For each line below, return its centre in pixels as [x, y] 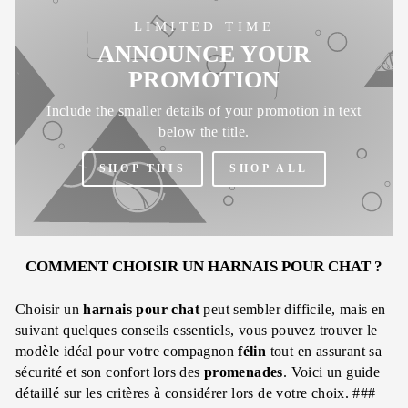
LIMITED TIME [204, 26]
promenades [243, 372]
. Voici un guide [331, 372]
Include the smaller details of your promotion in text [204, 111]
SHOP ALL [270, 168]
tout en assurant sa [324, 351]
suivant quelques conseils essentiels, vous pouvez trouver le [197, 330]
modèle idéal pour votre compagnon [127, 351]
